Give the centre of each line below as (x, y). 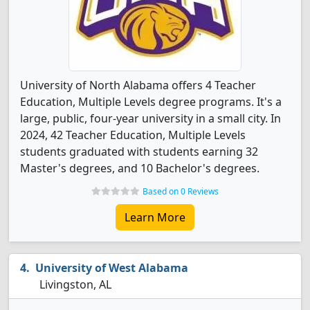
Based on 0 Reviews (181, 191)
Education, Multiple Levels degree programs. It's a (151, 102)
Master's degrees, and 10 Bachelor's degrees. (140, 168)
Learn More (155, 217)
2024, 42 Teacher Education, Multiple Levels (133, 135)
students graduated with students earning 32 (139, 152)
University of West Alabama (112, 268)
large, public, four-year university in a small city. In (151, 118)
